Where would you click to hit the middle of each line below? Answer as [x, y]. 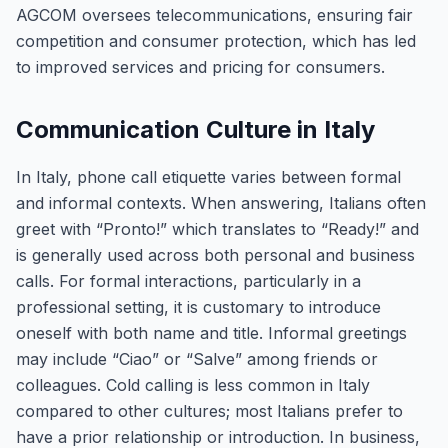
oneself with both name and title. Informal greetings [211, 333]
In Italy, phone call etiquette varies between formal [208, 177]
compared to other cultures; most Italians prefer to [209, 411]
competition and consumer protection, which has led [216, 41]
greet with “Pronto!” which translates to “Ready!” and [217, 229]
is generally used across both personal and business [215, 255]
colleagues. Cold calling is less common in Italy [193, 385]
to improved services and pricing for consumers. [200, 67]
